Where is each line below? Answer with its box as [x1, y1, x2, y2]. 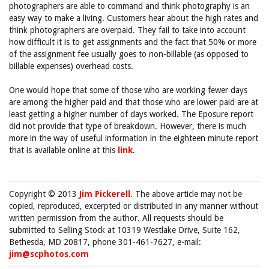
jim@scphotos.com [9, 249, 89, 259]
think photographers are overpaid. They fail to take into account [9, 25, 246, 35]
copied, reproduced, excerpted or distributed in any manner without [9, 201, 258, 211]
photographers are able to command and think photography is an [9, 1, 250, 11]
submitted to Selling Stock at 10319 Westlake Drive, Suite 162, [9, 225, 240, 235]
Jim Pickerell [79, 189, 130, 199]
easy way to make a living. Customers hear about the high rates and [9, 13, 258, 23]
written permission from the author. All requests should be [9, 213, 223, 223]
